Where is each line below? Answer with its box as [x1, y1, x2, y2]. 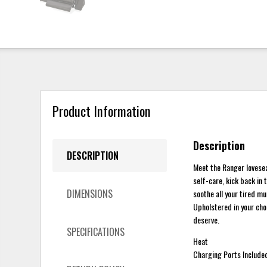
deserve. [193, 213, 220, 226]
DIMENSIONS [67, 186, 113, 201]
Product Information [52, 101, 151, 121]
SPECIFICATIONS [67, 224, 125, 239]
